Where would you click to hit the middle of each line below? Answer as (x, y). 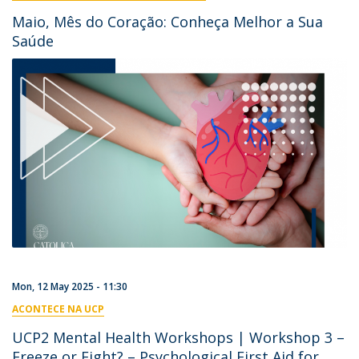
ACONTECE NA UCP (58, 309)
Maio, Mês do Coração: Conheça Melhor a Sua (167, 22)
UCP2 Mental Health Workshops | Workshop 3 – (178, 337)
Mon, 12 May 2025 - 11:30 (70, 286)
